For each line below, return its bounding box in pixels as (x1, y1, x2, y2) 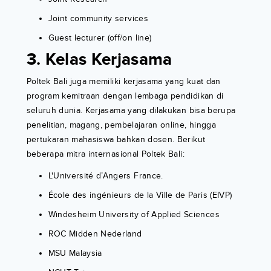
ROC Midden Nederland (48, 229, 142, 240)
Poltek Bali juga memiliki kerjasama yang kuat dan (26, 76, 221, 87)
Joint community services (48, 13, 148, 24)
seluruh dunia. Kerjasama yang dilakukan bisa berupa (26, 105, 236, 116)
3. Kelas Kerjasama (26, 50, 172, 71)
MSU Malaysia (48, 248, 102, 259)
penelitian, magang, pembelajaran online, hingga (26, 120, 216, 131)
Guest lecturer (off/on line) (48, 33, 152, 44)
